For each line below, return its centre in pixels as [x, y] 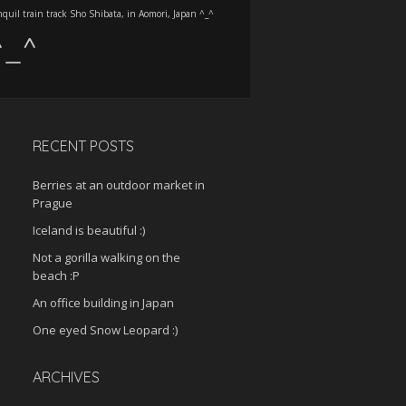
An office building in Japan [103, 303]
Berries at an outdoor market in [119, 185]
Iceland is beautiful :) [89, 230]
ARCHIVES [66, 377]
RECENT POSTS [83, 146]
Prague [53, 203]
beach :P [56, 275]
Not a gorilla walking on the [106, 257]
